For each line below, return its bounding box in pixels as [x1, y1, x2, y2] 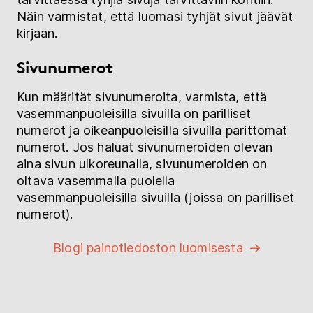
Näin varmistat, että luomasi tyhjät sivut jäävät [17, 9, 293, 24]
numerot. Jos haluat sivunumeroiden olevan [17, 140, 273, 155]
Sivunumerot [17, 57, 113, 78]
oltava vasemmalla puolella [17, 173, 175, 189]
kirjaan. [17, 26, 58, 41]
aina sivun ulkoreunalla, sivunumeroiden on [17, 156, 268, 172]
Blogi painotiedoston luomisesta [53, 240, 243, 256]
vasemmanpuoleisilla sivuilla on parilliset [17, 106, 252, 122]
